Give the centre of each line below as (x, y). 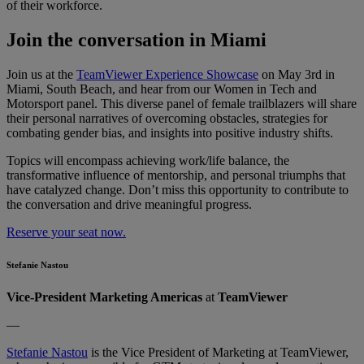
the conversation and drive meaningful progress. (129, 205)
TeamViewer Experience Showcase (167, 75)
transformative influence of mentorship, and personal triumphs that (176, 175)
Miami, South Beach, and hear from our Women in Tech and (162, 89)
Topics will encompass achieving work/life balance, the (148, 161)
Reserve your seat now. (66, 232)
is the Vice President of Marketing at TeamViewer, (218, 352)
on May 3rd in (297, 75)
